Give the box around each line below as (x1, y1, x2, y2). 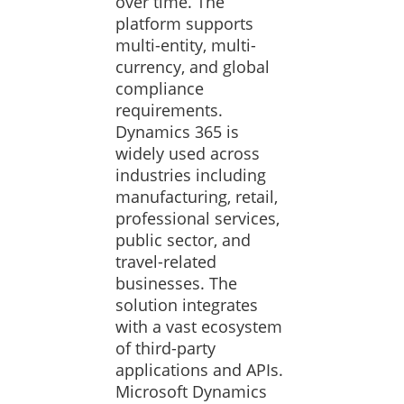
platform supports (115, 13, 253, 34)
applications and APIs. (115, 359, 283, 381)
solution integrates (115, 294, 258, 316)
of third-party (115, 337, 216, 359)
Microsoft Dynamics (115, 381, 267, 402)
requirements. (115, 99, 223, 121)
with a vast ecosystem (115, 316, 282, 337)
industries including (115, 164, 266, 186)
